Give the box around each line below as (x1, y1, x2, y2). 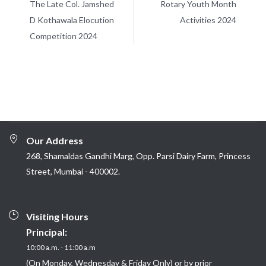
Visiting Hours (26, 211, 88, 223)
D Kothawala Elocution (30, 15, 114, 26)
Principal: (26, 226, 67, 238)
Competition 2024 (30, 31, 97, 42)
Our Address (26, 135, 83, 147)
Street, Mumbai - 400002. (26, 166, 120, 177)
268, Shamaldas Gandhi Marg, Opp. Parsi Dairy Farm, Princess (26, 151, 251, 161)
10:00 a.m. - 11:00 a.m (26, 243, 96, 252)
